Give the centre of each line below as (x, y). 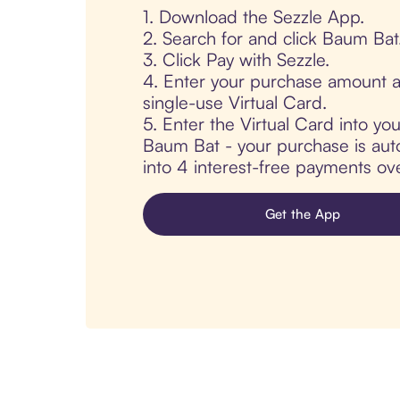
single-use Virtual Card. (235, 102)
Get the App (303, 213)
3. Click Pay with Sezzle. (236, 59)
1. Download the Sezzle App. (254, 16)
